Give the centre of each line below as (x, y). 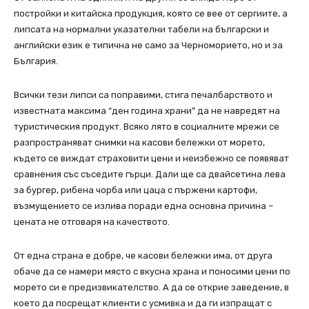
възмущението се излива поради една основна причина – (143, 206)
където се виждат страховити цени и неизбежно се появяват (151, 159)
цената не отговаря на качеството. (92, 222)
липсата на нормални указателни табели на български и (141, 30)
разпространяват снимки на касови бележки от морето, (139, 143)
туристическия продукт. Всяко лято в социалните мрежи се (147, 127)
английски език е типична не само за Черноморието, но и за (148, 46)
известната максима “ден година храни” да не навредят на (147, 111)
